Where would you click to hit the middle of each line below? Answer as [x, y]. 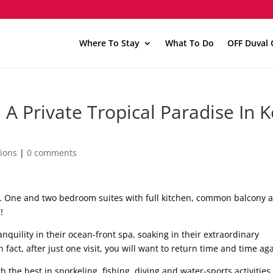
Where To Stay [109, 43]
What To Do [189, 43]
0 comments [52, 153]
